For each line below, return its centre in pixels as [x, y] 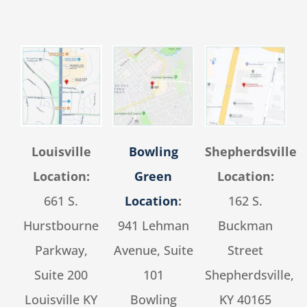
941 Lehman [153, 226]
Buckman [246, 226]
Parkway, [61, 250]
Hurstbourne [61, 226]
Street [246, 250]
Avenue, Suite [153, 250]
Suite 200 [61, 275]
